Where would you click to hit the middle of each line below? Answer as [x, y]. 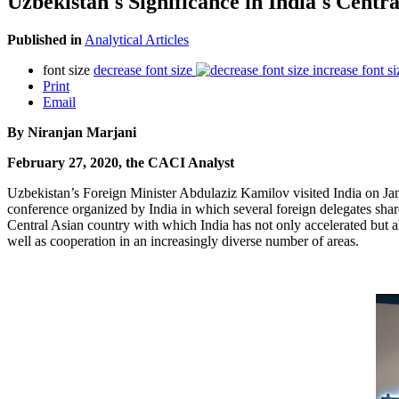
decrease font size [143, 69]
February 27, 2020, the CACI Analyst [121, 162]
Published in [45, 39]
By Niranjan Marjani [72, 132]
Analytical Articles [137, 39]
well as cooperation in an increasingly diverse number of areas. [183, 240]
